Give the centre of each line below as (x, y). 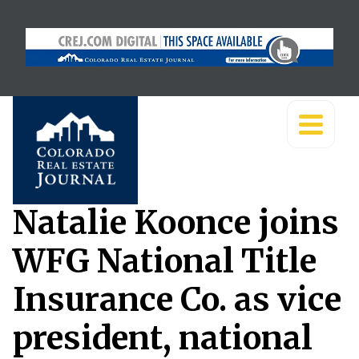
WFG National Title (165, 261)
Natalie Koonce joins (176, 223)
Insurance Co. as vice (177, 300)
